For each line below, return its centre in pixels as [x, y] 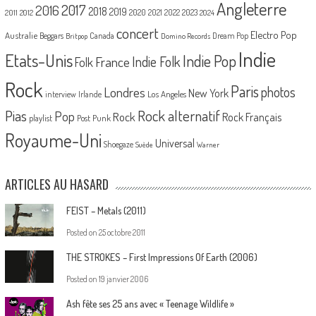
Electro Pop [273, 34]
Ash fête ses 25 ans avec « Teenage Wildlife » [150, 303]
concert [137, 32]
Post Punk [93, 117]
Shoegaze [118, 144]
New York [208, 93]
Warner [208, 144]
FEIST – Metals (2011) [106, 210]
